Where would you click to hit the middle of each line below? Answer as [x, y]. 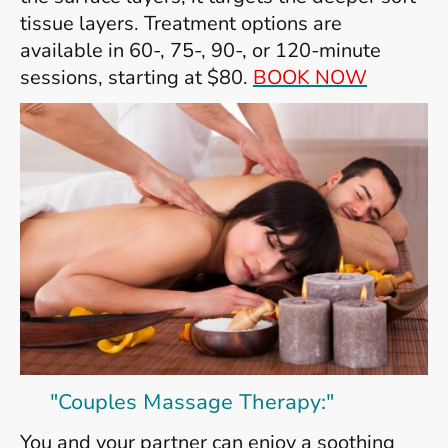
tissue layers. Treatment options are [181, 23]
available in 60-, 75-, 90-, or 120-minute [200, 50]
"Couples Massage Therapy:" [177, 401]
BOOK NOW [310, 77]
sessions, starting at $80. [136, 77]
